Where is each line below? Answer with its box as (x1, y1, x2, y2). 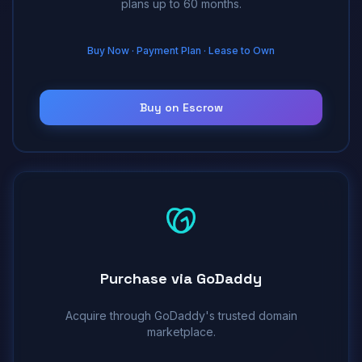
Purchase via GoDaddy (100, 268, 262, 288)
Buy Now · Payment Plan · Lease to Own (87, 44, 275, 57)
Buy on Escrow (139, 99, 223, 115)
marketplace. (146, 324, 216, 339)
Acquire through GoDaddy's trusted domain (65, 308, 297, 322)
